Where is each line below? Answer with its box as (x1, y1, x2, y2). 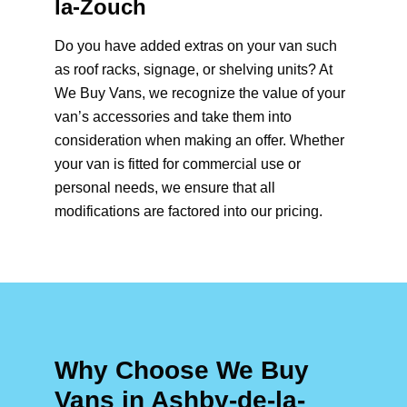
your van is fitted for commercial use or (55, 156, 301, 173)
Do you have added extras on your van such (55, 38, 337, 55)
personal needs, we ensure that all (55, 180, 275, 196)
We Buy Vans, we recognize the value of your (55, 85, 345, 102)
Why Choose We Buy (55, 356, 309, 385)
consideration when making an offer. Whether (55, 133, 344, 149)
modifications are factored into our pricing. (55, 203, 323, 220)
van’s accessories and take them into (55, 109, 292, 125)
